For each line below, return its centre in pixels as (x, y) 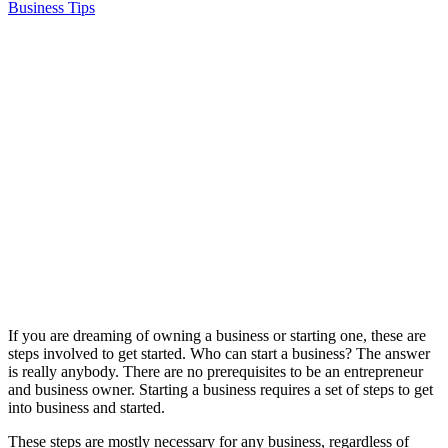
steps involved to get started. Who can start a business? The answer (219, 353)
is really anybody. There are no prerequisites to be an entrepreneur (215, 371)
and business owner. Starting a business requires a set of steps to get (220, 389)
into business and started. (86, 407)
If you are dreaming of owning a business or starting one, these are (217, 335)
